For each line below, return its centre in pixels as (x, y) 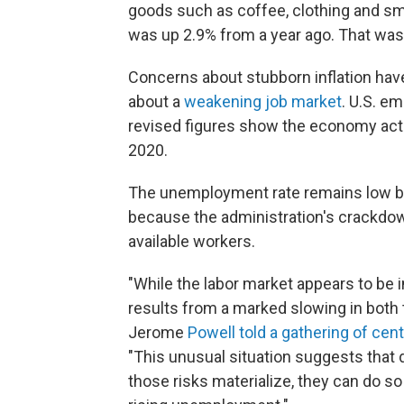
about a (156, 101)
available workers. (192, 241)
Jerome (158, 332)
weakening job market (263, 101)
